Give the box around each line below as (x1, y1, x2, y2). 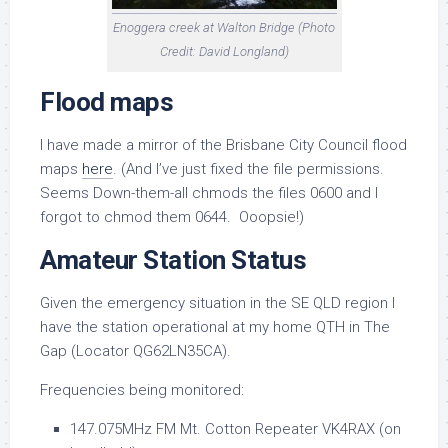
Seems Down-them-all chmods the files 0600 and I (40, 184, 378, 202)
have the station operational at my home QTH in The (40, 318, 390, 336)
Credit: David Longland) (159, 44, 289, 59)
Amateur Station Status (40, 245, 306, 275)
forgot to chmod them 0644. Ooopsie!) (40, 208, 304, 226)
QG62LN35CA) (133, 342, 227, 360)
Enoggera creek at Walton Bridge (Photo (113, 20, 335, 35)
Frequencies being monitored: (40, 381, 244, 399)
